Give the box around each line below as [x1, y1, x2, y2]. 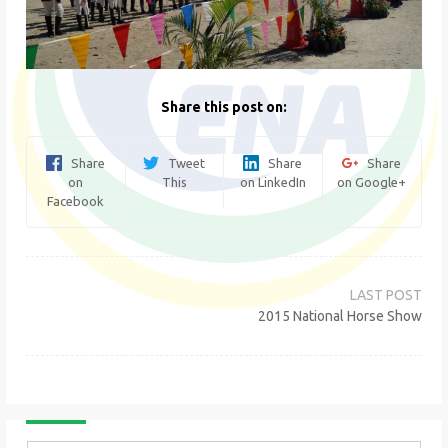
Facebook [47, 193, 105, 208]
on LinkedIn [239, 174, 306, 189]
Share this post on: [161, 98, 287, 115]
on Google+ [337, 174, 407, 189]
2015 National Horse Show [258, 307, 422, 324]
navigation [25, 288, 129, 313]
